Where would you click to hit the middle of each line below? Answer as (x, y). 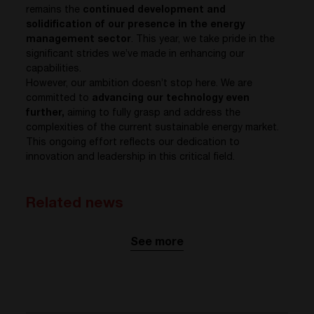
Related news (75, 204)
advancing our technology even (171, 98)
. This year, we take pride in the (203, 40)
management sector (79, 40)
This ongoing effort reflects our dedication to (133, 143)
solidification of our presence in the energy (136, 25)
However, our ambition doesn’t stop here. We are (139, 84)
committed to (59, 98)
